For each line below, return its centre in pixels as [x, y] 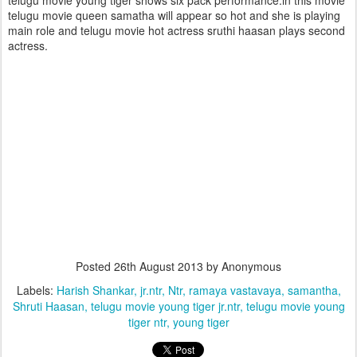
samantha [312, 290]
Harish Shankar [95, 290]
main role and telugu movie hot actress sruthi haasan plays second [177, 30]
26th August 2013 [159, 266]
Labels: [36, 290]
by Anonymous [242, 266]
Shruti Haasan [48, 306]
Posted [95, 266]
